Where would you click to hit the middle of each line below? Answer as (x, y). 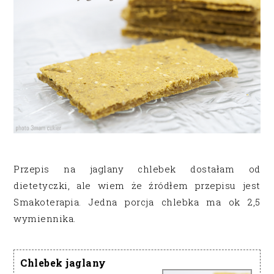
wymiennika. (46, 219)
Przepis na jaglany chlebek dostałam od (137, 169)
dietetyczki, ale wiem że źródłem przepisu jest (137, 186)
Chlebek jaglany (63, 263)
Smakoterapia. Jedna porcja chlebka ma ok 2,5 (137, 202)
